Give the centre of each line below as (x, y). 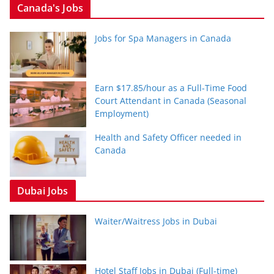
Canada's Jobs (50, 8)
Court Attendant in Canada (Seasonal (171, 101)
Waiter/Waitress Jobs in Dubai (156, 221)
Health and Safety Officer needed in (168, 138)
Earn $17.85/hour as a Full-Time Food (171, 88)
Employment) (122, 114)
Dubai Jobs (43, 191)
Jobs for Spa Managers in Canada (163, 39)
